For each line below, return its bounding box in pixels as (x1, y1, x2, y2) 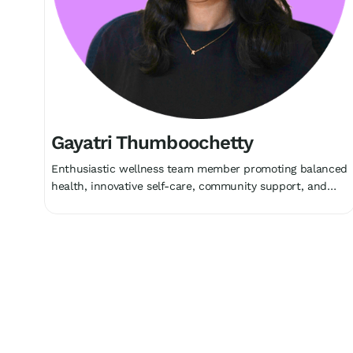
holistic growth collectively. (51, 196, 191, 210)
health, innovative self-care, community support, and (51, 179, 327, 192)
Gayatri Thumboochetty (51, 131, 253, 154)
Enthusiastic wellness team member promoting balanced (51, 162, 347, 175)
